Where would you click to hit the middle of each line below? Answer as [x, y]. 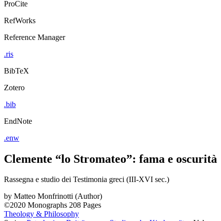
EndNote [18, 121]
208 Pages [85, 205]
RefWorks [20, 20]
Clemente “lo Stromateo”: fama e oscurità [110, 159]
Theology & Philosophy [41, 214]
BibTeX [17, 71]
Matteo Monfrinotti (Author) [58, 196]
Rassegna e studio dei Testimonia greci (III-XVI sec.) [87, 180]
